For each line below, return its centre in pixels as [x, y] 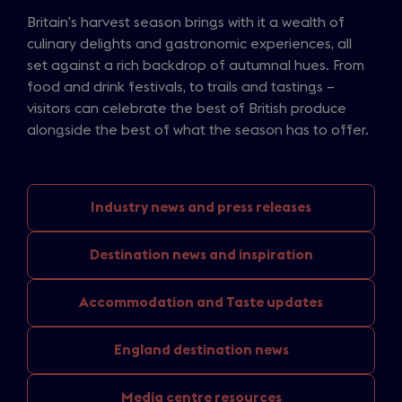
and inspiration [261, 254]
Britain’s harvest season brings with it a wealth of [186, 22]
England [143, 350]
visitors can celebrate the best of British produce [187, 108]
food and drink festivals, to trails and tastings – [181, 87]
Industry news [139, 207]
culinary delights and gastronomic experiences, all [189, 44]
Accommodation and [153, 302]
